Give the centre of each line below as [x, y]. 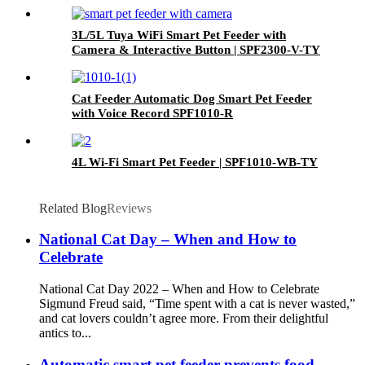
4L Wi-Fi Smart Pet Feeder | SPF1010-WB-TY [195, 162]
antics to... [65, 333]
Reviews [129, 208]
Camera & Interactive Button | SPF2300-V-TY [196, 49]
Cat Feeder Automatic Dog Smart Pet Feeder [192, 98]
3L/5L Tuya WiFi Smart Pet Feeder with [179, 35]
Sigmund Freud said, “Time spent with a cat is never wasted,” [197, 304]
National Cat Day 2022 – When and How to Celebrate [179, 289]
